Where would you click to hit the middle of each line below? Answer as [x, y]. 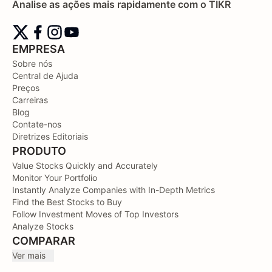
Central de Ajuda [45, 76]
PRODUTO [39, 151]
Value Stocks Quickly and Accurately [85, 166]
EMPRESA [39, 49]
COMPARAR [44, 241]
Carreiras [30, 100]
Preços [26, 88]
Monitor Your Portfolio [55, 178]
